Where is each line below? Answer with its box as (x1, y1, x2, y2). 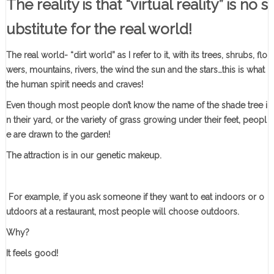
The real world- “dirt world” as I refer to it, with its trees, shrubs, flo (6, 50, 267, 61)
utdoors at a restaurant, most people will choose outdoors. (6, 207, 239, 217)
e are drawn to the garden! (6, 130, 110, 140)
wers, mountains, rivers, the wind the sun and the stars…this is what (6, 65, 265, 75)
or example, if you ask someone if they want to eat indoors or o (13, 192, 264, 202)
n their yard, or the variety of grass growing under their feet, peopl (6, 115, 267, 125)
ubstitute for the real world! (6, 20, 192, 39)
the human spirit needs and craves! (6, 80, 146, 90)
